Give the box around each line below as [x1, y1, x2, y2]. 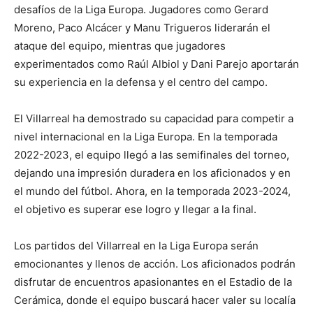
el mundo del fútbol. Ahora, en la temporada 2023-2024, [14, 184, 291, 198]
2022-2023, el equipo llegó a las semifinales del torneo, [14, 148, 289, 162]
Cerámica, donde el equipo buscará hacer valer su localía [14, 293, 296, 307]
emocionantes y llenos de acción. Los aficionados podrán [14, 257, 296, 271]
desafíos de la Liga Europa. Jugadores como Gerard [14, 3, 268, 17]
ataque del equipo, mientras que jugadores [14, 39, 226, 53]
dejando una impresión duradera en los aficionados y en [14, 166, 291, 180]
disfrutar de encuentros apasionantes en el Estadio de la [14, 275, 292, 289]
